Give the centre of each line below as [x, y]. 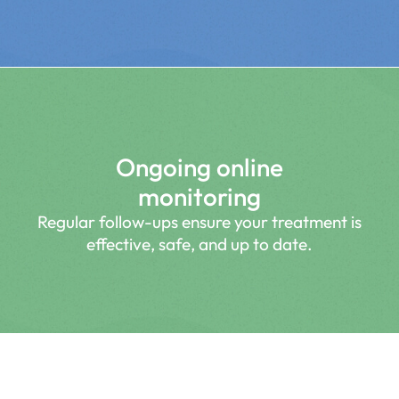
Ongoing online [199, 167]
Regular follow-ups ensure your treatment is [199, 222]
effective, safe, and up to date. [199, 244]
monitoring [199, 197]
